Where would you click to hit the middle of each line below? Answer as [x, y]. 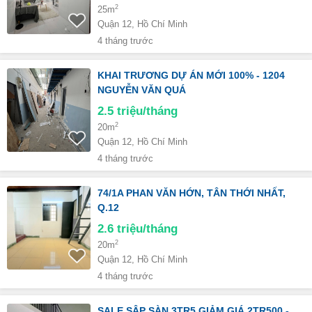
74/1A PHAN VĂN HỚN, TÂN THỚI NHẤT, [192, 193]
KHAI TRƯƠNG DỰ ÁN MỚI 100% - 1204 [191, 75]
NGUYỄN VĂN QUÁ [142, 90]
